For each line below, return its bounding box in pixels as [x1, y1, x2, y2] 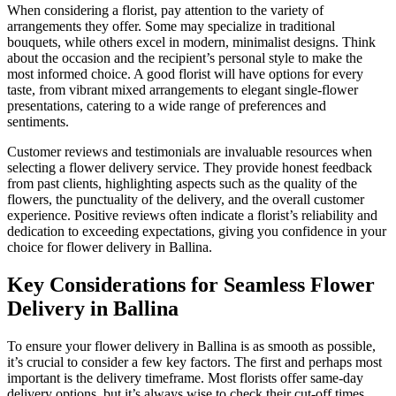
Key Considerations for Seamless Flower [7, 273, 375, 297]
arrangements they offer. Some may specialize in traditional [7, 19, 335, 34]
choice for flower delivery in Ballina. [7, 240, 212, 255]
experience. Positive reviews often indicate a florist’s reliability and [7, 208, 377, 224]
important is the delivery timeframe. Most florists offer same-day [7, 370, 363, 386]
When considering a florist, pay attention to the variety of [7, 3, 324, 19]
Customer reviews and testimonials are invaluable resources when [7, 144, 372, 160]
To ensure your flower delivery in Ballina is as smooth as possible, [7, 339, 376, 354]
